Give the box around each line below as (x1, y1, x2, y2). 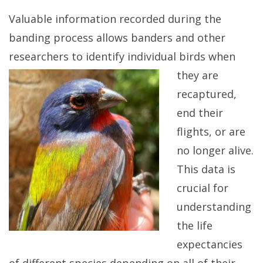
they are (177, 68, 218, 82)
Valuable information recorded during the (9, 11, 221, 26)
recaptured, (177, 86, 237, 101)
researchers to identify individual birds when (9, 49, 235, 63)
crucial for (177, 180, 228, 195)
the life (177, 218, 213, 232)
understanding (177, 199, 251, 214)
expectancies (177, 237, 242, 251)
